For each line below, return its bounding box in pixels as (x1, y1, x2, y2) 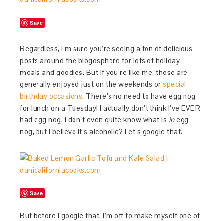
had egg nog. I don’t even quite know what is (20, 115, 169, 124)
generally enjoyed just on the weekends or (20, 79, 163, 89)
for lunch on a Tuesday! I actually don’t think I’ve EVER (20, 103, 201, 112)
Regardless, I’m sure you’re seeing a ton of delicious (20, 44, 193, 53)
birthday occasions (20, 91, 83, 101)
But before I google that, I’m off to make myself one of (20, 211, 200, 220)
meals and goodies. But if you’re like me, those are (20, 68, 188, 77)
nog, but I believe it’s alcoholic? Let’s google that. (20, 127, 183, 136)
